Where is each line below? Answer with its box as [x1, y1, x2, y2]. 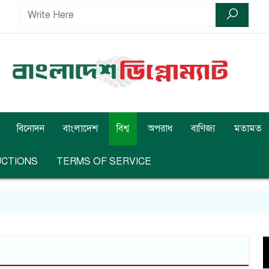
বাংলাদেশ [63, 122, 98, 135]
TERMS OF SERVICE [56, 156, 151, 168]
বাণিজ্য [191, 122, 216, 135]
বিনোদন [17, 122, 44, 135]
